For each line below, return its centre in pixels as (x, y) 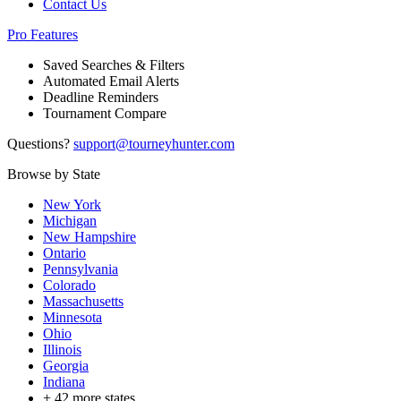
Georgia (66, 366)
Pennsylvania (81, 269)
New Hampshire (90, 237)
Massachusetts (83, 302)
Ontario (64, 253)
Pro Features (43, 35)
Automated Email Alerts (111, 81)
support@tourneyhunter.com (154, 144)
